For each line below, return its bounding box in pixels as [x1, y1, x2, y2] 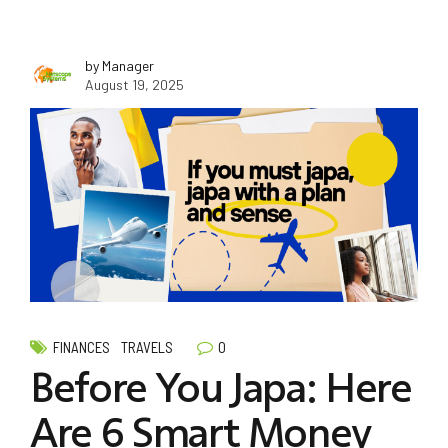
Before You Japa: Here [30, 362, 412, 415]
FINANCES [53, 338, 110, 356]
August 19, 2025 [85, 76, 184, 93]
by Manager [85, 57, 154, 74]
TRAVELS [121, 338, 174, 356]
